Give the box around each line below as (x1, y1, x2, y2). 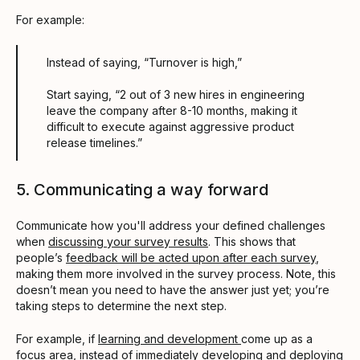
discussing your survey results (48, 234, 208, 248)
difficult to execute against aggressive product (47, 119, 294, 133)
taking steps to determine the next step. (16, 298, 227, 313)
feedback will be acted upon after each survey (66, 250, 316, 264)
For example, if (16, 331, 98, 346)
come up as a (241, 331, 313, 346)
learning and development (98, 331, 241, 346)
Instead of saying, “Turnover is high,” (47, 55, 242, 69)
